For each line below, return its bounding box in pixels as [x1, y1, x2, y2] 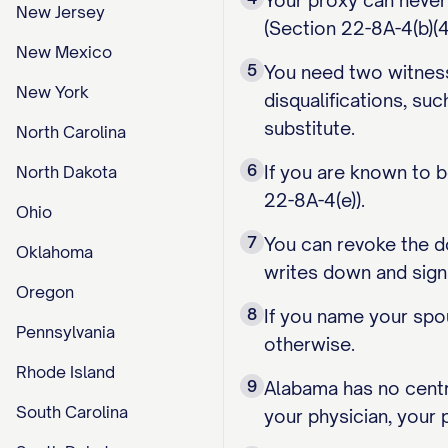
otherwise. [264, 333, 355, 355]
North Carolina [16, 122, 126, 142]
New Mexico [16, 42, 112, 62]
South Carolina [16, 402, 128, 422]
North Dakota [16, 162, 117, 182]
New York [16, 82, 89, 102]
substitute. [264, 117, 355, 139]
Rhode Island [16, 362, 115, 382]
